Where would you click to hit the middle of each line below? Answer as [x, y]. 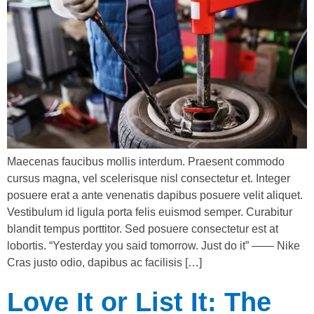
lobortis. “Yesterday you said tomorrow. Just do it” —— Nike [153, 246]
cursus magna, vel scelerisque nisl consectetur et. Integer [149, 179]
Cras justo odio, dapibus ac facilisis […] [104, 263]
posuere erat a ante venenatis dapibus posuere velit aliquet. [155, 196]
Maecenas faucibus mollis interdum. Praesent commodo [146, 162]
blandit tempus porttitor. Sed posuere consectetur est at [143, 229]
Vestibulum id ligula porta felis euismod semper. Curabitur [150, 212]
